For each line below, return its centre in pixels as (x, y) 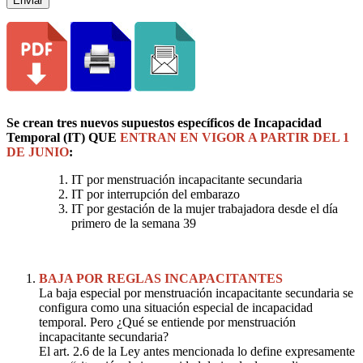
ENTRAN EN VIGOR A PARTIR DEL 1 (235, 137)
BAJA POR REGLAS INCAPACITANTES (161, 278)
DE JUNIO (38, 152)
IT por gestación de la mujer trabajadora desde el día (205, 208)
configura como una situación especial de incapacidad (176, 307)
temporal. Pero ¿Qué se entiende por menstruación (167, 322)
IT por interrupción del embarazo (156, 194)
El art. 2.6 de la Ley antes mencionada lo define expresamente (197, 351)
